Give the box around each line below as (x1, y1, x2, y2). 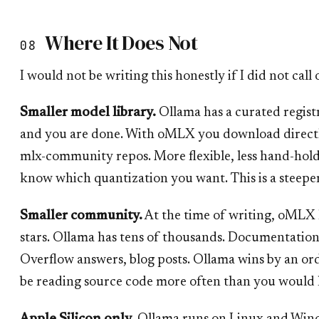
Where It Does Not (45, 28, 197, 56)
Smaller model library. (20, 106, 156, 120)
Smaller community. (20, 209, 142, 224)
